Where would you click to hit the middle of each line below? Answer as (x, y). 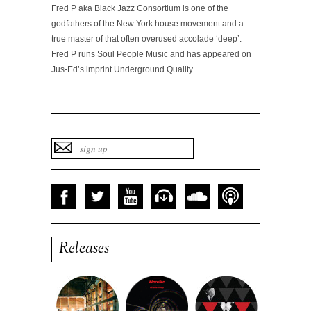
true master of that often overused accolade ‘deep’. (146, 39)
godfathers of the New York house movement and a (148, 24)
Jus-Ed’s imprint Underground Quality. (123, 69)
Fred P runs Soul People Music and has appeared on (151, 54)
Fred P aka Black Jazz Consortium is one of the (140, 8)
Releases (84, 249)
